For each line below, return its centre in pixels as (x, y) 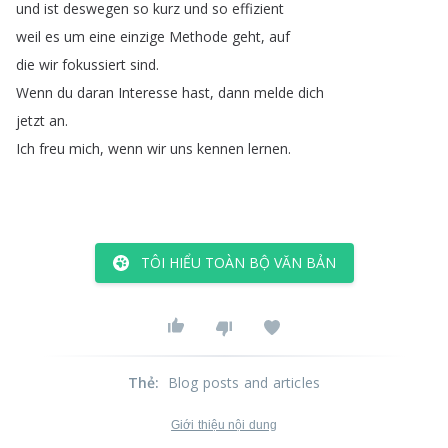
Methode (198, 36)
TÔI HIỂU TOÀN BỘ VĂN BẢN (238, 262)
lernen (268, 148)
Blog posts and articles (244, 382)
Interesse (148, 92)
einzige (142, 36)
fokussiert (94, 64)
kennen (220, 148)
